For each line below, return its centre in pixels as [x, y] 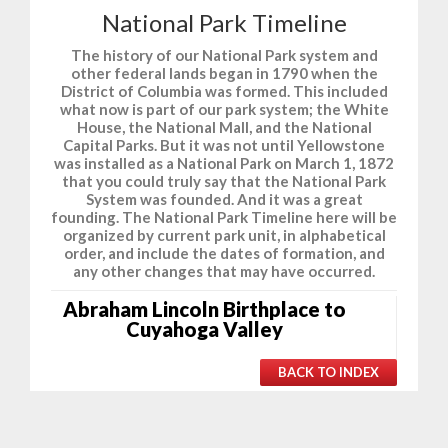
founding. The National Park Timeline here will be [224, 217]
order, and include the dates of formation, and [224, 253]
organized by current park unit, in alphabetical [224, 235]
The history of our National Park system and [224, 55]
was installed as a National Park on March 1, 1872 [224, 163]
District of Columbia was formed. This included [224, 91]
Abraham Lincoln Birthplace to [204, 309]
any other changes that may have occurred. [224, 271]
